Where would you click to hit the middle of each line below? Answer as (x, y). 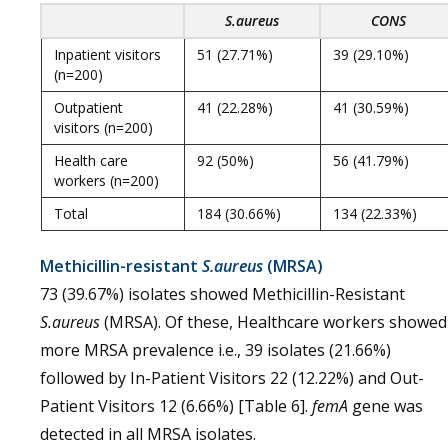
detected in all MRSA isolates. (148, 434)
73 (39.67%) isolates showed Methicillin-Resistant (222, 294)
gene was (385, 406)
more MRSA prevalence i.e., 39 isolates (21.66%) (215, 350)
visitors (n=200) (103, 127)
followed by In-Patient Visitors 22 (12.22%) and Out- (232, 378)
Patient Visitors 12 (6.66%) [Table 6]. (176, 406)
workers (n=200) (106, 180)
